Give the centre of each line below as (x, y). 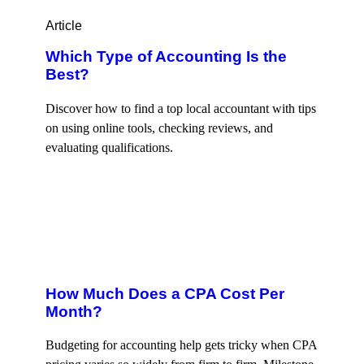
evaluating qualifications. (109, 148)
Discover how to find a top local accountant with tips (181, 109)
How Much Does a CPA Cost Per (165, 293)
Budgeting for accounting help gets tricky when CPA (181, 345)
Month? (74, 311)
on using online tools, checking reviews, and (159, 128)
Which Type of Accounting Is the (166, 57)
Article (64, 25)
